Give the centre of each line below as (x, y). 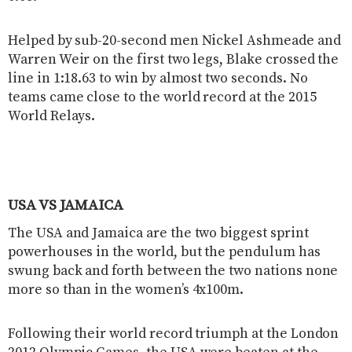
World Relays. (52, 117)
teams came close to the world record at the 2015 (162, 98)
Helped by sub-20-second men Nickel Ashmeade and (174, 41)
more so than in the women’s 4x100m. (126, 290)
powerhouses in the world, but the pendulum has (164, 252)
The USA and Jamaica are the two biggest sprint (158, 233)
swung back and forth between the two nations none (173, 271)
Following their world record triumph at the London (174, 334)
